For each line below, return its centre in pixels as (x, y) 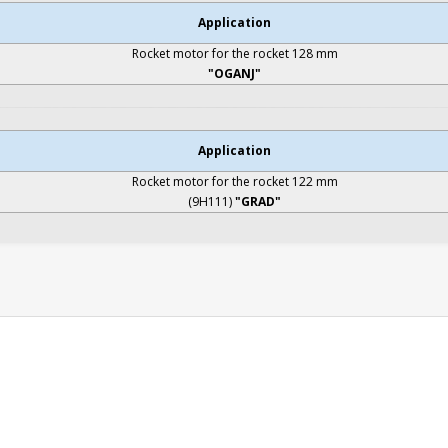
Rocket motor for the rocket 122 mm (234, 182)
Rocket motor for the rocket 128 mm (234, 54)
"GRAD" (258, 202)
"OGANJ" (234, 74)
